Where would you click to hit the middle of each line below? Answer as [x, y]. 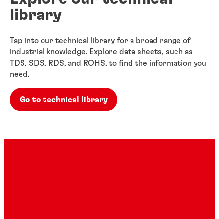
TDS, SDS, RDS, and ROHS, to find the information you [108, 63]
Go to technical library [64, 100]
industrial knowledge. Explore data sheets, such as [101, 52]
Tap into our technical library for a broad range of [100, 41]
